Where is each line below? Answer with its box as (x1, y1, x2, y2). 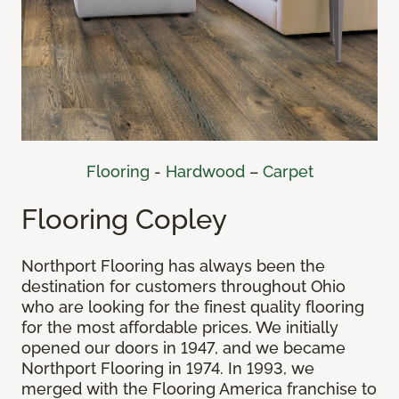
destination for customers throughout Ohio (21, 277, 346, 297)
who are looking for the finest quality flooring (21, 297, 364, 317)
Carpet (262, 162, 313, 182)
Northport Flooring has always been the (21, 256, 325, 276)
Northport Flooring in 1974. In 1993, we (21, 359, 314, 379)
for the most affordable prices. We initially (21, 318, 338, 338)
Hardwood (165, 162, 245, 182)
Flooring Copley (21, 202, 227, 236)
